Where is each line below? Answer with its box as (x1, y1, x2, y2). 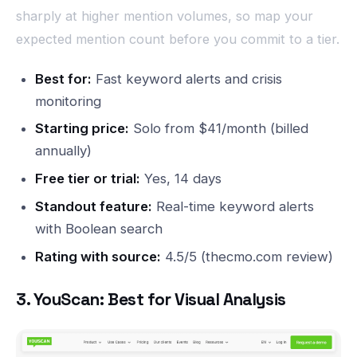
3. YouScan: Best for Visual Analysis (16, 288, 286, 310)
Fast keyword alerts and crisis (91, 70, 282, 87)
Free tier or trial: (34, 171, 140, 187)
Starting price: (34, 120, 129, 137)
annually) (34, 143, 92, 159)
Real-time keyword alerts (151, 198, 314, 214)
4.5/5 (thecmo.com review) (160, 248, 333, 265)
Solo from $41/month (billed (128, 120, 308, 137)
